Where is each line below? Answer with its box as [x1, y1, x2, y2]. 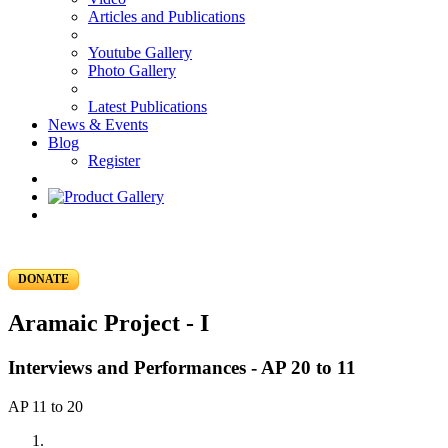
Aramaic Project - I [8, 309, 209, 336]
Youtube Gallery [88, 44, 192, 61]
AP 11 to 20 [8, 397, 83, 415]
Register [88, 152, 140, 169]
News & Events [48, 116, 148, 133]
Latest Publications [88, 98, 207, 115]
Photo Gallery [88, 62, 176, 79]
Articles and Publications [88, 8, 245, 25]
